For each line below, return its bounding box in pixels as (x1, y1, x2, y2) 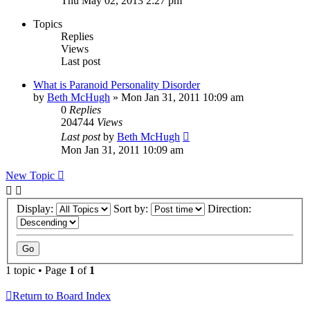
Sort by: (113, 203, 151, 215)
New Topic (6, 169, 55, 181)
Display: (17, 203, 56, 215)
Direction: (208, 203, 254, 215)
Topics (33, 17, 62, 30)
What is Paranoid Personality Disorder (33, 78, 200, 91)
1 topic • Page (6, 264, 69, 277)
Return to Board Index (12, 290, 111, 302)
